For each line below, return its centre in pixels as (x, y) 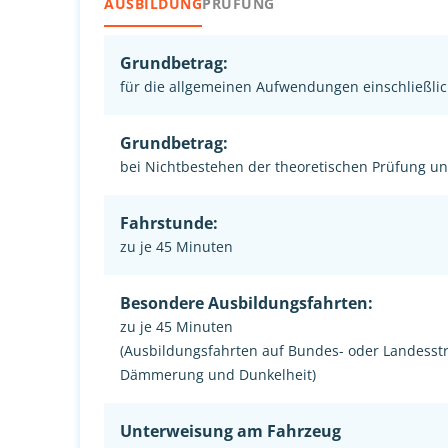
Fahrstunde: (169, 223)
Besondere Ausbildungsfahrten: (246, 303)
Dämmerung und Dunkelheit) (218, 375)
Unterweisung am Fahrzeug (230, 431)
